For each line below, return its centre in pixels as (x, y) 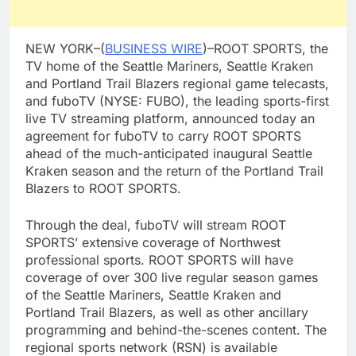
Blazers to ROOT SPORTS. (103, 188)
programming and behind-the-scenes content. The (176, 329)
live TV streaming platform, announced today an (170, 118)
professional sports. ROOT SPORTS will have (159, 259)
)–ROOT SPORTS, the (265, 48)
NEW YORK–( (65, 48)
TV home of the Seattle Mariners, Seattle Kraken (169, 66)
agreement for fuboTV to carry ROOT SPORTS (163, 135)
